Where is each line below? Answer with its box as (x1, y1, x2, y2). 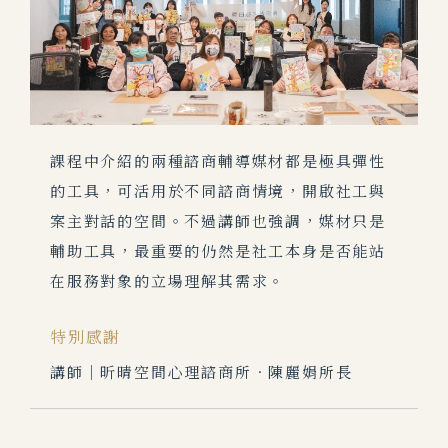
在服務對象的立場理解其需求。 (50, 272, 286, 292)
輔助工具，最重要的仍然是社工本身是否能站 (50, 242, 386, 262)
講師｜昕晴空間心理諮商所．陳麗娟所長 (50, 363, 353, 383)
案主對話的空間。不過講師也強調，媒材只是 (50, 212, 386, 232)
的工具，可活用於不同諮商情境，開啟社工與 (50, 182, 386, 202)
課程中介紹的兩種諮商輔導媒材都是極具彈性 (50, 152, 386, 172)
